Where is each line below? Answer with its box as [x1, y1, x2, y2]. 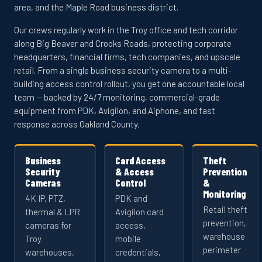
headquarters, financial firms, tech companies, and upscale [14, 51, 240, 62]
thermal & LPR [25, 206, 80, 217]
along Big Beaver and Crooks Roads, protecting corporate [14, 38, 232, 49]
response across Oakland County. [14, 119, 139, 129]
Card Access [115, 154, 166, 166]
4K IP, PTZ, [25, 193, 65, 204]
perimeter [203, 244, 241, 255]
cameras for [25, 220, 71, 230]
